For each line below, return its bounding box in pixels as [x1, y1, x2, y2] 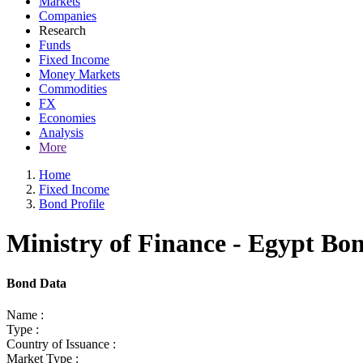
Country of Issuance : [6, 337, 116, 352]
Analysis [39, 126, 83, 139]
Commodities [39, 82, 107, 96]
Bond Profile [39, 197, 105, 211]
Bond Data [6, 275, 66, 290]
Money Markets [39, 67, 120, 81]
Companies [39, 9, 96, 23]
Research [39, 23, 86, 37]
